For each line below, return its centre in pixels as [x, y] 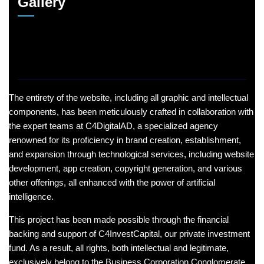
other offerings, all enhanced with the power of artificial [112, 182]
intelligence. [32, 196]
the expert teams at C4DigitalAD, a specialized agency [113, 126]
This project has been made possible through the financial [119, 219]
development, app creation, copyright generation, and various [126, 168]
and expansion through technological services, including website [131, 154]
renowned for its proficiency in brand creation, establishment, [125, 140]
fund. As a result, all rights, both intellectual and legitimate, [119, 247]
